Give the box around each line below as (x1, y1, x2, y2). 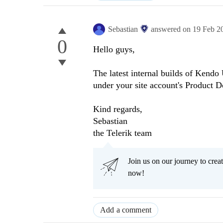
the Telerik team (93, 128, 152, 138)
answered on (151, 25, 193, 34)
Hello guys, (93, 44, 135, 55)
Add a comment (100, 206, 152, 215)
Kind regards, (93, 104, 142, 114)
